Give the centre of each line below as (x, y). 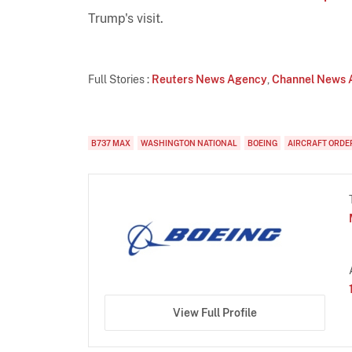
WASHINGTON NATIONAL (189, 143)
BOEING (262, 143)
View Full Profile (214, 313)
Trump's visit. (126, 18)
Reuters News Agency (209, 79)
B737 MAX (111, 143)
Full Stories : (120, 79)
